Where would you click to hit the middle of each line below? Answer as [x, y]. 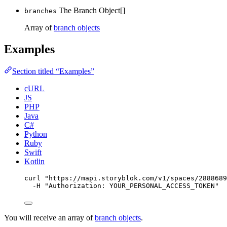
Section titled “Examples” [53, 71]
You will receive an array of [49, 218]
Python [36, 134]
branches [41, 11]
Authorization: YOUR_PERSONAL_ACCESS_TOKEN [132, 186]
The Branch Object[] [92, 10]
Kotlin [34, 162]
